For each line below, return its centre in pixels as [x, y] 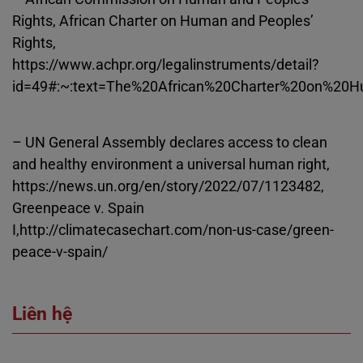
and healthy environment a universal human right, [171, 164]
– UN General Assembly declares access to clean [170, 142]
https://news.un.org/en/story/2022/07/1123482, [168, 186]
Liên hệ [42, 314]
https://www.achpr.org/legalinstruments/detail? [166, 64]
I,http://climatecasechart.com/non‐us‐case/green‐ [173, 230]
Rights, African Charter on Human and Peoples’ [163, 21]
